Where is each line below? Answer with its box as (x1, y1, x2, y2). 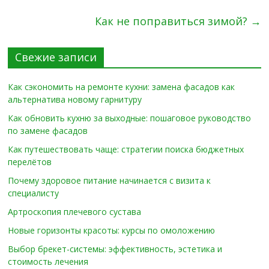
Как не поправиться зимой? (94, 14, 250, 28)
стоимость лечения (8, 256, 89, 267)
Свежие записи (15, 50, 97, 64)
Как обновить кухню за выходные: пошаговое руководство (8, 112, 252, 124)
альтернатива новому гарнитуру (8, 94, 142, 105)
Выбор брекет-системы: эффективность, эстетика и (8, 243, 223, 255)
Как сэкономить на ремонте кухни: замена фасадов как (8, 81, 235, 92)
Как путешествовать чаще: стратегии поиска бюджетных (8, 144, 244, 155)
